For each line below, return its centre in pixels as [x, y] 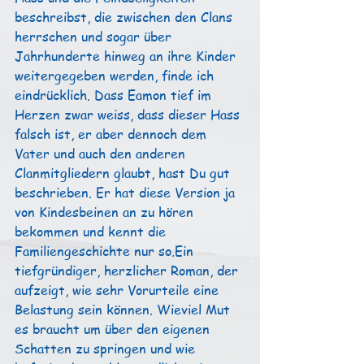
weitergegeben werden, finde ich [116, 75]
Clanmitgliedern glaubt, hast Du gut [124, 173]
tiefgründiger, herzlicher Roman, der [128, 270]
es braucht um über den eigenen [114, 329]
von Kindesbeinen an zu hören [106, 212]
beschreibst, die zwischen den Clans [126, 17]
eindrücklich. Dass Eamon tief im [115, 95]
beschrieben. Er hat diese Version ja [127, 192]
